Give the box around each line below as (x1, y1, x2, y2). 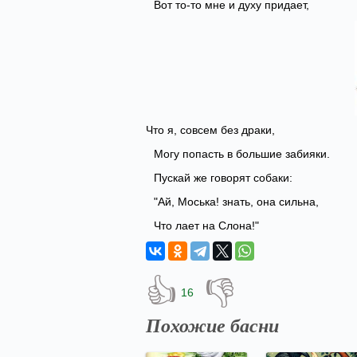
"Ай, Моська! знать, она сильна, (154, 195, 319, 208)
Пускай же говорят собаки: (154, 171, 292, 184)
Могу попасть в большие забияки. (154, 147, 330, 160)
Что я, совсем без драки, (146, 124, 275, 136)
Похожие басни (146, 312, 279, 339)
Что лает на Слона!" (154, 219, 259, 232)
